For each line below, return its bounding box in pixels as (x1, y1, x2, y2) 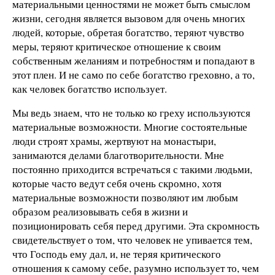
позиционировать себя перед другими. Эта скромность (12, 219, 260, 233)
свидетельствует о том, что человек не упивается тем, (12, 233, 252, 247)
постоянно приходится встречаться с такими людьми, (12, 162, 252, 177)
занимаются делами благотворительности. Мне (12, 148, 224, 163)
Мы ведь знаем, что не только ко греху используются (12, 106, 250, 120)
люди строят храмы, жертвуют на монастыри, (12, 134, 216, 149)
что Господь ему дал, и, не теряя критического (12, 247, 221, 261)
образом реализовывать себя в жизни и (12, 204, 188, 219)
